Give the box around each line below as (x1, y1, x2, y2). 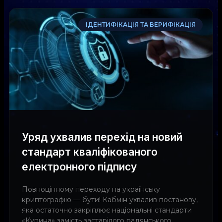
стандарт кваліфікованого (22, 145, 158, 158)
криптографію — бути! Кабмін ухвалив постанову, (22, 195, 198, 204)
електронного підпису (22, 160, 137, 173)
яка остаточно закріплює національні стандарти (22, 205, 192, 215)
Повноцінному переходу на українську (22, 184, 160, 194)
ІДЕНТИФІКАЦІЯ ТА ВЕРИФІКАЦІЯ (85, 20, 196, 28)
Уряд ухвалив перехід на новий (22, 130, 182, 143)
